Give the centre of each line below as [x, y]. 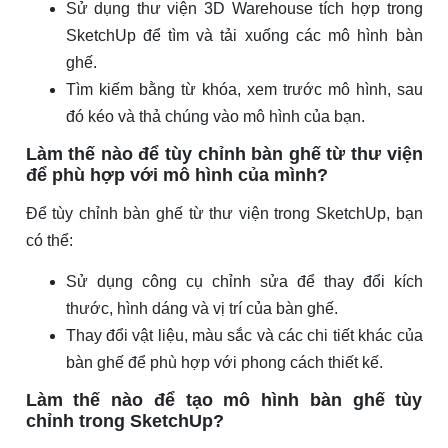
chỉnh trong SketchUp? [124, 421]
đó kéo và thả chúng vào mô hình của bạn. [215, 117]
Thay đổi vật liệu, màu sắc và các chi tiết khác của [244, 336]
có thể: [49, 241]
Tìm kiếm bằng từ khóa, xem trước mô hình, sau [244, 90]
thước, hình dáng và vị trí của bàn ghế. [201, 309]
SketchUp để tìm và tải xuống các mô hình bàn [244, 36]
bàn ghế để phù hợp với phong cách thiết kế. [224, 363]
